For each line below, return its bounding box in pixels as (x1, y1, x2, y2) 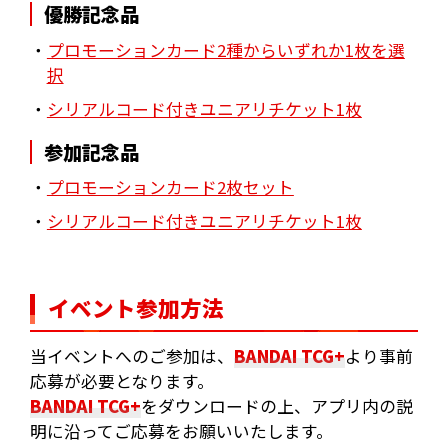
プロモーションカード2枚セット (46, 175, 294, 200)
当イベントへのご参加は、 (29, 343, 234, 368)
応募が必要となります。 (29, 368, 214, 393)
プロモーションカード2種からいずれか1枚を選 (46, 38, 405, 63)
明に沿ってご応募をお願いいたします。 (29, 418, 333, 443)
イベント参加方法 (47, 291, 224, 323)
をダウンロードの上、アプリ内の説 (140, 393, 413, 418)
